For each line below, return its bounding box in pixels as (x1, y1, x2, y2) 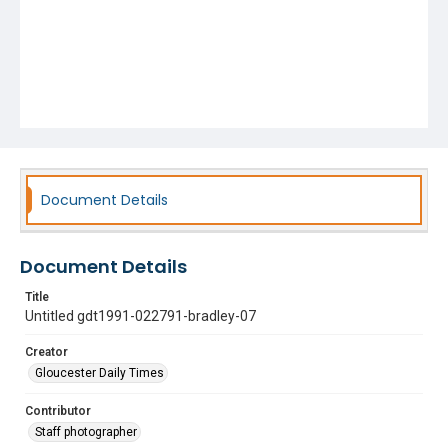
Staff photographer (35, 425, 137, 439)
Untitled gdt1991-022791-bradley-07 (25, 308, 256, 324)
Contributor (25, 404, 91, 418)
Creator (25, 345, 68, 359)
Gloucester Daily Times (35, 366, 164, 380)
